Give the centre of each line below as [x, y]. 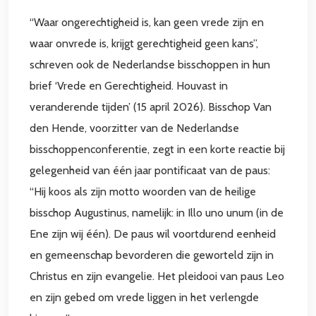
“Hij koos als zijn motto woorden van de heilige [143, 192]
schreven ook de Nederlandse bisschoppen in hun [150, 65]
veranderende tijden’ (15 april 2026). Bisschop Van [151, 107]
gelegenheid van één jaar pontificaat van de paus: [150, 170]
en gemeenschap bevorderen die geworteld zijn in [152, 255]
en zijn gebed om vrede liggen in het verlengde [144, 297]
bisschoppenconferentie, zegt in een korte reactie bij [157, 149]
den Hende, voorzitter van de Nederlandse [134, 128]
